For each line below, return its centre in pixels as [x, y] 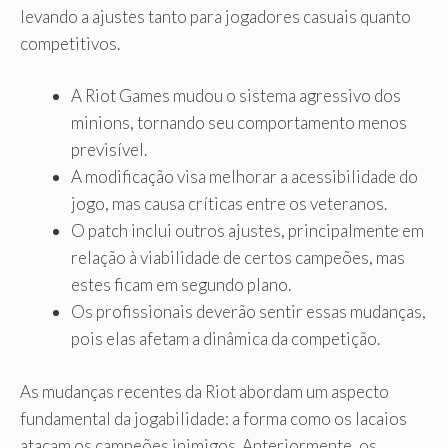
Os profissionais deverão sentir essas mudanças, [248, 312]
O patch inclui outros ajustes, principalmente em [247, 231]
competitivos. [70, 43]
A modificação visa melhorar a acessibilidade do [244, 177]
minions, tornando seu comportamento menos [239, 123]
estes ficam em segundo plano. [181, 285]
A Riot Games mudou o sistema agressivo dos [236, 96]
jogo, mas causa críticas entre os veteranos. [229, 204]
